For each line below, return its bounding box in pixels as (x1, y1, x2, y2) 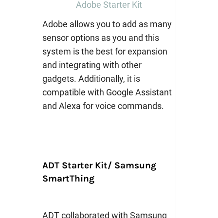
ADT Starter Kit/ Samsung (42, 160, 156, 171)
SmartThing (42, 173, 94, 184)
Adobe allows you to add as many (42, 19, 172, 30)
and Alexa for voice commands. (42, 101, 164, 111)
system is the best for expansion (42, 46, 167, 57)
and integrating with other (42, 60, 142, 71)
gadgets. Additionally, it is (42, 73, 140, 84)
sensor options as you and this (42, 33, 159, 43)
